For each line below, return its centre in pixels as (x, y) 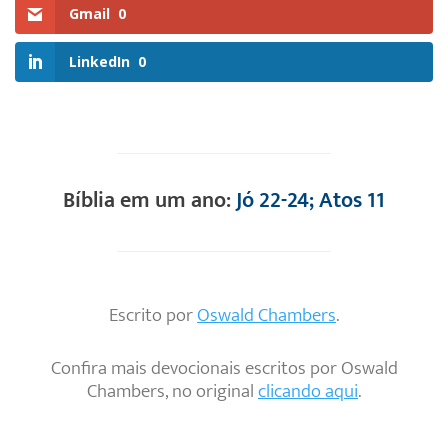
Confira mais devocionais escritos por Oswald (224, 369)
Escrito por (153, 316)
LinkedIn (99, 62)
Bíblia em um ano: (149, 201)
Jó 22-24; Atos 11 (310, 201)
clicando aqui (308, 392)
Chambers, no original (172, 392)
